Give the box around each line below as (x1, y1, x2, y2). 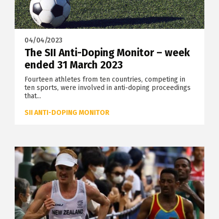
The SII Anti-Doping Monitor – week (24, 46, 190, 59)
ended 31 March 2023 (24, 58, 123, 71)
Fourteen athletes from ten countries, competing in (24, 75, 185, 84)
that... (24, 91, 41, 100)
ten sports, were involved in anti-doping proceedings (24, 83, 191, 92)
